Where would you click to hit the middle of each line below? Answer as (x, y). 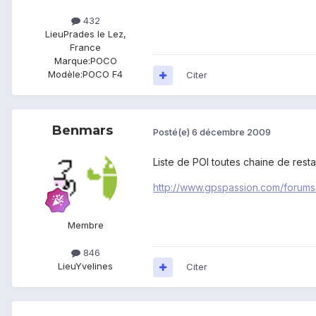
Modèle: (65, 74)
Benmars (83, 131)
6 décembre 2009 (231, 132)
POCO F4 (103, 74)
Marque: (72, 61)
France (85, 48)
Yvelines (94, 266)
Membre (85, 225)
